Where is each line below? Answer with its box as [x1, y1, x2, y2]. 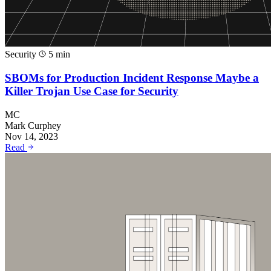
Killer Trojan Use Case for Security [5, 85, 178, 98]
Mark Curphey [5, 120, 61, 131]
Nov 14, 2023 [5, 131, 58, 142]
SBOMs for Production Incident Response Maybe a [5, 71, 259, 85]
